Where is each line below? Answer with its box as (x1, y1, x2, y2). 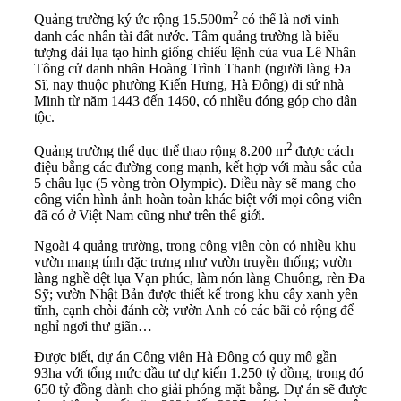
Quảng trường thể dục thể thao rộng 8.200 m (34, 143, 286, 159)
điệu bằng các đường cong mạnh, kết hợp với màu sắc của (34, 159, 362, 175)
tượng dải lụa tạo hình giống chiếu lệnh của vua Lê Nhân (34, 44, 356, 60)
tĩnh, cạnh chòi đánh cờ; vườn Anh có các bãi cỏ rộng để (34, 303, 354, 319)
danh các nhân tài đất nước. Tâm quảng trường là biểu (34, 28, 339, 44)
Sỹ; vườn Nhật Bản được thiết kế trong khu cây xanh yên (34, 286, 358, 303)
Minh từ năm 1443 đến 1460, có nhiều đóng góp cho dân (34, 92, 357, 108)
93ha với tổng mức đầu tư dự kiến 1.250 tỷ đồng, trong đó (34, 365, 363, 381)
